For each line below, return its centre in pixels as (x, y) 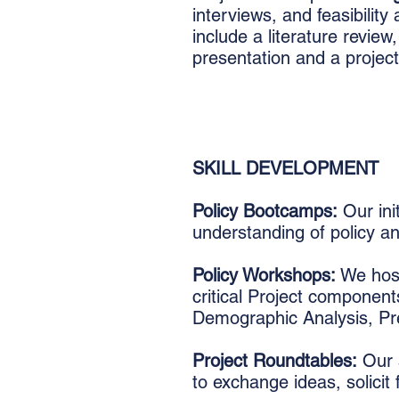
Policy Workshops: (264, 275)
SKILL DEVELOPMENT (285, 168)
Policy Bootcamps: (265, 211)
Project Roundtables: (275, 361)
